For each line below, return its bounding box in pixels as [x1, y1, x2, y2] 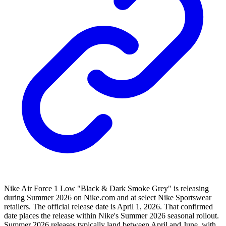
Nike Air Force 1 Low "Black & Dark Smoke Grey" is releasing [4, 184, 209, 193]
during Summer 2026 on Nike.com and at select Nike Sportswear [4, 193, 211, 202]
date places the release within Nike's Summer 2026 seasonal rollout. [4, 211, 219, 220]
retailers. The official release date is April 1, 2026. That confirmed [4, 202, 213, 211]
